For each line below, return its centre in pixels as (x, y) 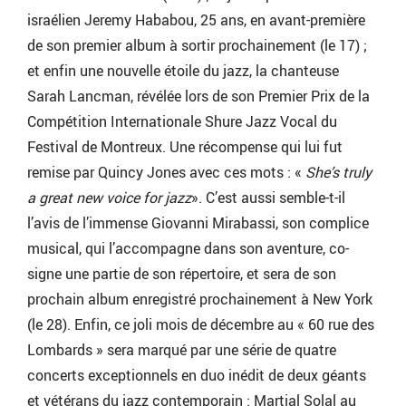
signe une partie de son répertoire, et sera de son (182, 273)
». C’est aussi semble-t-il (268, 197)
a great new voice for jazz (109, 197)
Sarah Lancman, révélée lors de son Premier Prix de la (198, 96)
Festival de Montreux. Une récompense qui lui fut (185, 146)
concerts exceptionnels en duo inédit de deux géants (197, 375)
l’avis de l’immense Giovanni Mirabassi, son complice (198, 222)
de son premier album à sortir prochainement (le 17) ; (197, 45)
